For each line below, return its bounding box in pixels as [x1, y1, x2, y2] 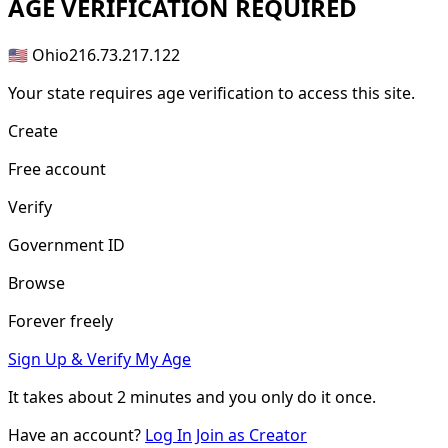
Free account [8, 157, 106, 180]
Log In [145, 423, 192, 446]
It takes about [8, 385, 117, 408]
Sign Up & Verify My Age [8, 347, 191, 370]
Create [8, 119, 58, 142]
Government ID [8, 233, 125, 256]
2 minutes [117, 385, 192, 408]
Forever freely [8, 309, 113, 332]
